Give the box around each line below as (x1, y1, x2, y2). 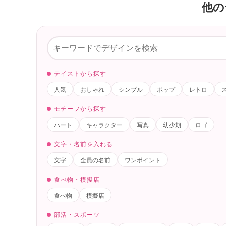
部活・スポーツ (54, 209, 100, 218)
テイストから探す (54, 68, 106, 77)
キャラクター (86, 120, 123, 129)
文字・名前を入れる (54, 139, 113, 148)
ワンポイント (125, 155, 161, 164)
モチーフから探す (54, 103, 106, 112)
